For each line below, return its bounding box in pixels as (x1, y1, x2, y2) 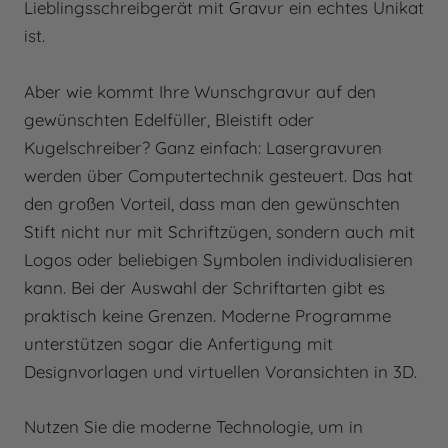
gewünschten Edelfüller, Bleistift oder (24, 108, 314, 130)
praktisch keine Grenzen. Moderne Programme (24, 304, 391, 326)
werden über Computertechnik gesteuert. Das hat (24, 164, 413, 186)
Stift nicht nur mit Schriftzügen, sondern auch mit (24, 220, 415, 242)
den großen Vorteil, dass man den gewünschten (24, 192, 400, 214)
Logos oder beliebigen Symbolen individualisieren (24, 248, 413, 270)
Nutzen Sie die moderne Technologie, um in (24, 415, 363, 437)
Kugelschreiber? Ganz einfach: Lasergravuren (24, 136, 382, 158)
